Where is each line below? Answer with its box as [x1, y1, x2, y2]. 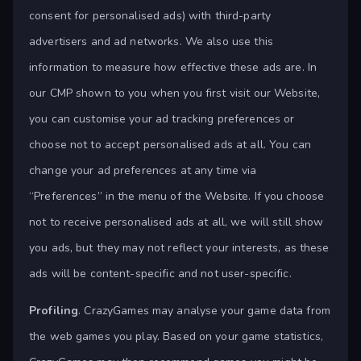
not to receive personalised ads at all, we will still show [29, 214, 324, 230]
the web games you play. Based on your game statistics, [29, 329, 324, 345]
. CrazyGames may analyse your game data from [78, 303, 330, 319]
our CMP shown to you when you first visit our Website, [29, 85, 321, 102]
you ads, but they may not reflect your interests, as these [29, 240, 330, 256]
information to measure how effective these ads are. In [29, 60, 317, 76]
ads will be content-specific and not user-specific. [29, 266, 292, 282]
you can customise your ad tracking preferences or [29, 111, 295, 127]
